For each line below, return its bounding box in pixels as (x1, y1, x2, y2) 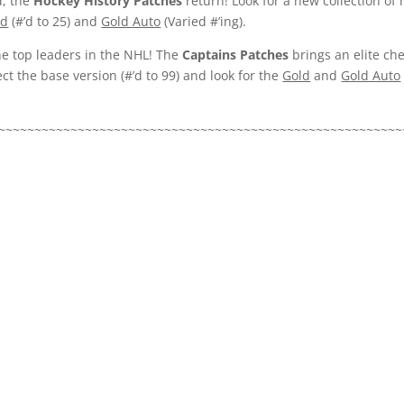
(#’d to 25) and (8, 13, 102, 31)
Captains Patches (179, 46, 289, 64)
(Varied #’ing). (161, 13, 247, 31)
